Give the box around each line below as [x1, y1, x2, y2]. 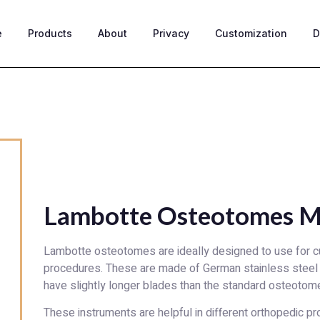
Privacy [153, 27, 190, 39]
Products [28, 27, 73, 39]
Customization [215, 27, 288, 39]
